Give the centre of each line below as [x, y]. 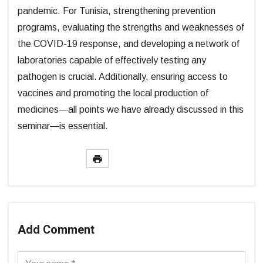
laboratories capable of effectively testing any [112, 60]
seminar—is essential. [63, 126]
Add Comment [56, 230]
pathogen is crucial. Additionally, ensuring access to [123, 76]
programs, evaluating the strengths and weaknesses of [131, 27]
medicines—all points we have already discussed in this [131, 109]
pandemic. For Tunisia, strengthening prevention [117, 11]
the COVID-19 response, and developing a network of [129, 43]
